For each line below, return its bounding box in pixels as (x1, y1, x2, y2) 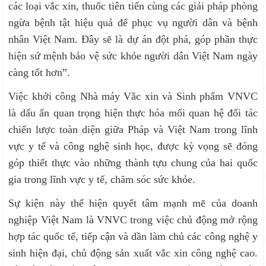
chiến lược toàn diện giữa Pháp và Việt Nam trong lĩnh (8, 123, 258, 136)
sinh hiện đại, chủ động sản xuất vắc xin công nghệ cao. (8, 247, 258, 259)
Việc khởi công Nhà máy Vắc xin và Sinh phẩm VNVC (8, 90, 258, 103)
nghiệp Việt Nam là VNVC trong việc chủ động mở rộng (8, 214, 258, 226)
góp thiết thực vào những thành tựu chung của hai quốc (8, 157, 258, 169)
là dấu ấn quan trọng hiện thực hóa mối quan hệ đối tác (8, 107, 258, 119)
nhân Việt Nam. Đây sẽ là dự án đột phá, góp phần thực (8, 33, 258, 46)
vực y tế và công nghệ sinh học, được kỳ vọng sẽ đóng (8, 140, 258, 153)
